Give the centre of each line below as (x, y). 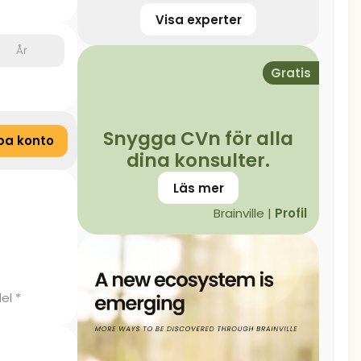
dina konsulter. (198, 160)
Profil (291, 213)
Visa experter (198, 19)
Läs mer (198, 188)
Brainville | (244, 213)
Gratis (291, 73)
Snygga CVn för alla (198, 139)
